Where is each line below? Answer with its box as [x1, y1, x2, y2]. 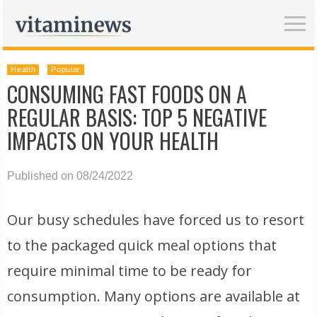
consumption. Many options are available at [7, 287, 301, 306]
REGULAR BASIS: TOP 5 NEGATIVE [7, 101, 267, 133]
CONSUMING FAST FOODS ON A [7, 78, 248, 110]
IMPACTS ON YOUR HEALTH [7, 125, 219, 156]
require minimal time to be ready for [7, 261, 253, 280]
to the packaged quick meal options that [7, 236, 277, 255]
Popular [51, 65, 81, 74]
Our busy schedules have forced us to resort [7, 210, 305, 229]
